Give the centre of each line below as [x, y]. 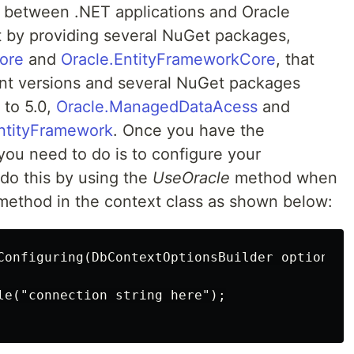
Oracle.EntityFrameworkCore [168, 59]
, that [295, 59]
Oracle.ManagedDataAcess [157, 107]
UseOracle [191, 178]
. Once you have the [189, 130]
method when [284, 178]
